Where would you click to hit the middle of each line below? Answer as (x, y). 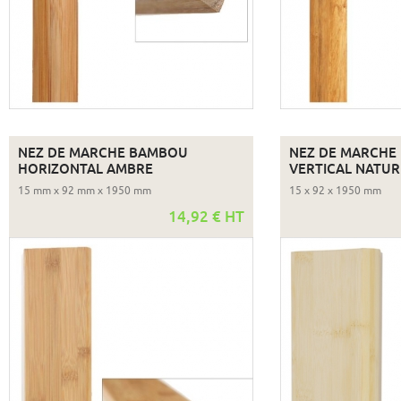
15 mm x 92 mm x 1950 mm (84, 191)
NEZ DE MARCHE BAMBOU (102, 154)
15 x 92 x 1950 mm (335, 191)
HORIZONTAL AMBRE (85, 170)
